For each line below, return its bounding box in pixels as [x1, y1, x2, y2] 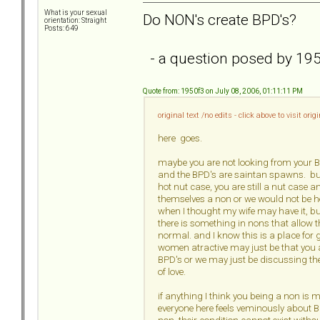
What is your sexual [44, 9, 107, 17]
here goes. [158, 132, 202, 144]
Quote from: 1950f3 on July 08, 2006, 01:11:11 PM [143, 86, 303, 95]
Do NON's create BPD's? [143, 10, 296, 29]
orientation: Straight [44, 16, 106, 25]
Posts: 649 [44, 24, 79, 33]
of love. [158, 266, 188, 277]
